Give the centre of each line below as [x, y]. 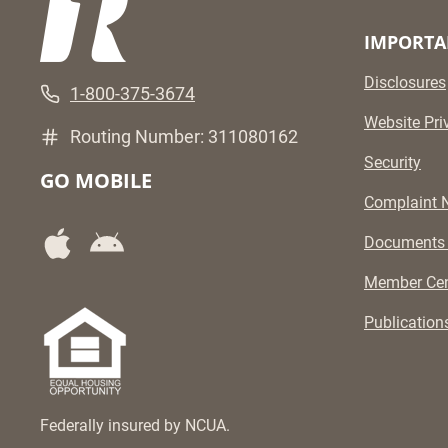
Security [392, 163]
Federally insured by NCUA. [135, 426]
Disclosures [405, 83]
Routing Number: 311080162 [184, 137]
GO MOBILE [96, 181]
